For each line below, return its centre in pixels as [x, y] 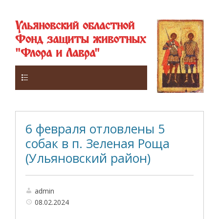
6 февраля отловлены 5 [95, 129]
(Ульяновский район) [88, 158]
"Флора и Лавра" [58, 54]
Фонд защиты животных [81, 40]
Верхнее [49, 77]
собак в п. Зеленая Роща [98, 143]
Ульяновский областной [75, 26]
